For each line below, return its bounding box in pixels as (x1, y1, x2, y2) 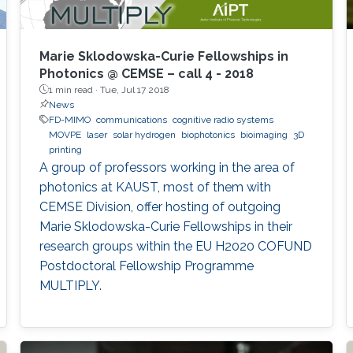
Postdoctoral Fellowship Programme (39, 258, 254, 273)
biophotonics (180, 128, 235, 140)
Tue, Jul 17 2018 (99, 84, 169, 95)
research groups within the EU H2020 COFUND (39, 238, 312, 254)
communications (95, 113, 167, 125)
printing (48, 143, 82, 155)
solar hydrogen (112, 128, 176, 140)
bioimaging (240, 128, 288, 140)
